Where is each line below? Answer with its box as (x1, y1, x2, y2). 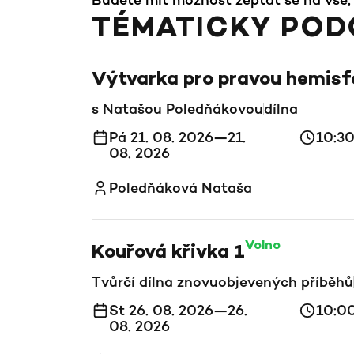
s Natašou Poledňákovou (92, 100, 263, 117)
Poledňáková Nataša (109, 179, 252, 196)
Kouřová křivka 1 (92, 242, 245, 265)
